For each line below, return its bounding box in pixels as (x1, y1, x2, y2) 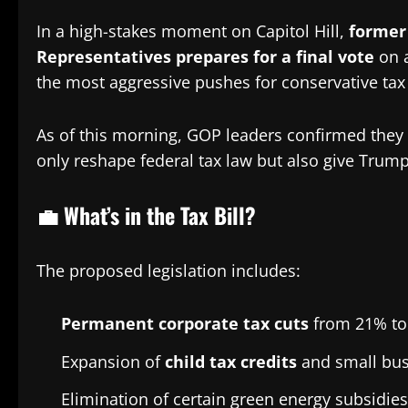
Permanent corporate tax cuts (61, 312, 309, 334)
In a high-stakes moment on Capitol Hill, (36, 20, 349, 42)
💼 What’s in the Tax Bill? (36, 199, 256, 231)
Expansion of (61, 350, 165, 372)
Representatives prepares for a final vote (36, 46, 374, 67)
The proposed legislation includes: (36, 260, 301, 281)
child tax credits (165, 350, 297, 372)
